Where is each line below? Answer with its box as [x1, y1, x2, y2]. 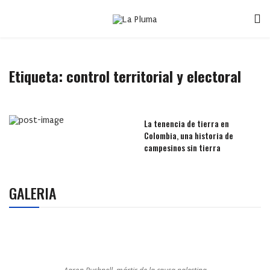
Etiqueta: [9, 65, 66, 87]
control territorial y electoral [66, 65, 241, 87]
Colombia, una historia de [144, 129, 233, 142]
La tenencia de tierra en [144, 117, 229, 130]
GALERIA [9, 182, 57, 204]
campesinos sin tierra [144, 141, 221, 154]
